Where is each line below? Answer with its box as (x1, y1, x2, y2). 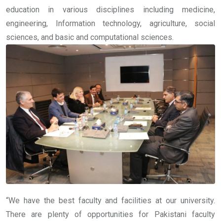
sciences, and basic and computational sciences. (6, 33, 174, 42)
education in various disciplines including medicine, (6, 5, 215, 15)
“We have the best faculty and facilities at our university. (6, 195, 215, 205)
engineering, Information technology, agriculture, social (6, 19, 215, 29)
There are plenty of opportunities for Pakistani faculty (6, 209, 215, 219)
